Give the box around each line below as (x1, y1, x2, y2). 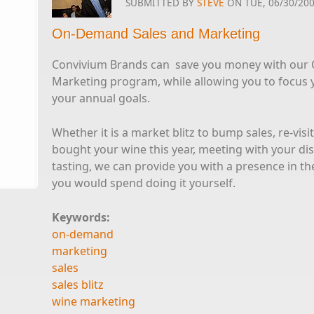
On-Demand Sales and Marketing (52, 26, 260, 41)
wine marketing (52, 294, 135, 309)
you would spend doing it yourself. (52, 175, 235, 191)
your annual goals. (52, 90, 150, 106)
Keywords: (52, 210, 113, 225)
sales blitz (52, 277, 104, 292)
